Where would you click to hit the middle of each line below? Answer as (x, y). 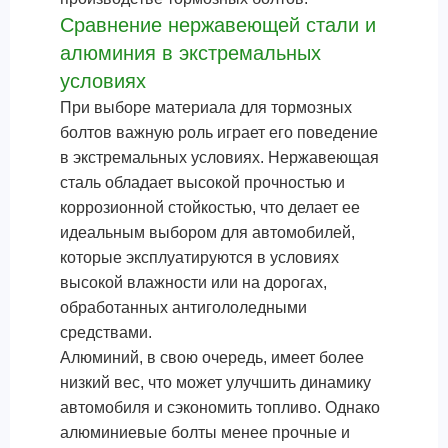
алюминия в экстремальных (190, 53)
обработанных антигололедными (183, 307)
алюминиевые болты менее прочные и (205, 432)
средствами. (106, 332)
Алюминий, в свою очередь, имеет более (212, 357)
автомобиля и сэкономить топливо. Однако (220, 407)
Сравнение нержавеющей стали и (218, 25)
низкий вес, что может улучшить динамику (215, 382)
